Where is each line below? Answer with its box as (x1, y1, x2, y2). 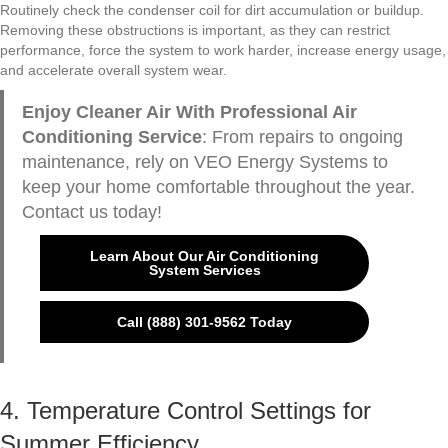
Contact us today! (21, 202, 162, 223)
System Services (148, 262, 261, 279)
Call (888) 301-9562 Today (117, 314, 293, 331)
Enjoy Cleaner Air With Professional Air (21, 102, 357, 123)
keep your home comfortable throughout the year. (21, 177, 415, 198)
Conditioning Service (21, 127, 202, 148)
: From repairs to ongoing (201, 127, 403, 148)
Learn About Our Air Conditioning (90, 248, 320, 265)
